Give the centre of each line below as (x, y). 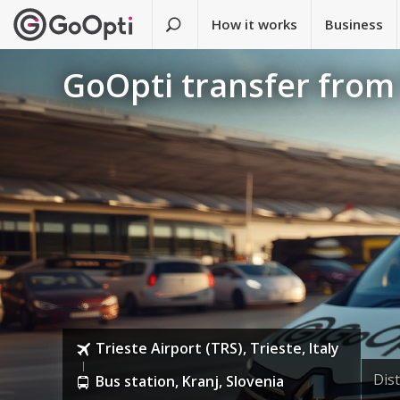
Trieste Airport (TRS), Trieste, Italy (218, 349)
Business (354, 24)
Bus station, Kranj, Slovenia (190, 382)
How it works (255, 24)
